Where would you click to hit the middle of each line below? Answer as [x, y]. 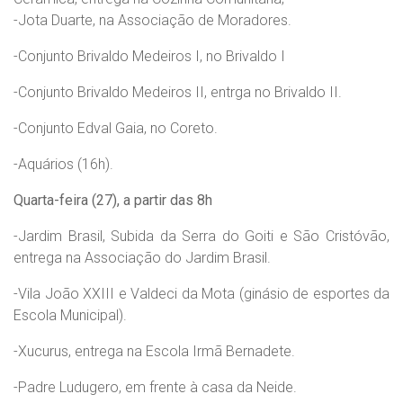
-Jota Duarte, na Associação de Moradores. [152, 20]
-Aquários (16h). [63, 164]
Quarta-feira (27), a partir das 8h [113, 200]
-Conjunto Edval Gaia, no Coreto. [116, 128]
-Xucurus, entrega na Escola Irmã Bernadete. [154, 351]
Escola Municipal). [70, 315]
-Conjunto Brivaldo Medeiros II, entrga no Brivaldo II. [178, 92]
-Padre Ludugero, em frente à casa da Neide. [155, 387]
